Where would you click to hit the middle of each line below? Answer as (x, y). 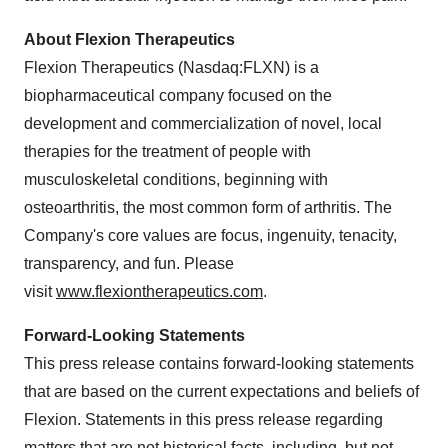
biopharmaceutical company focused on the (178, 95)
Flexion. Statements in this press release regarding (203, 419)
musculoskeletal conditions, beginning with (176, 179)
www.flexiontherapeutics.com (159, 291)
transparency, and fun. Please (129, 263)
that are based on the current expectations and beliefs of (221, 391)
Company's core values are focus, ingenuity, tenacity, (210, 235)
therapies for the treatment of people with (167, 151)
